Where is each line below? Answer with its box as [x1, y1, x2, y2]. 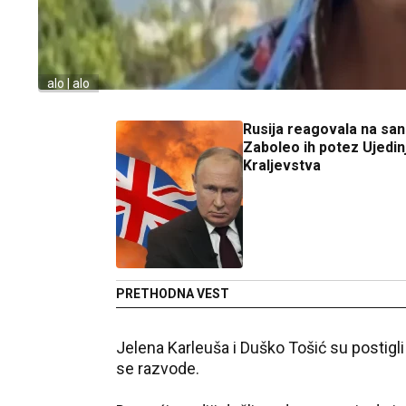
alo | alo [47, 76, 90, 91]
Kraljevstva [243, 157, 321, 174]
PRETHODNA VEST [116, 286, 229, 301]
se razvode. [116, 359, 199, 378]
